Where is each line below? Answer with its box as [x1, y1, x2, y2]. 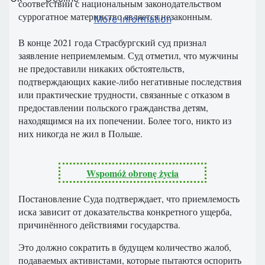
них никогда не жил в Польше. [18, 127, 143, 140]
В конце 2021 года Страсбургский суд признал [18, 36, 206, 49]
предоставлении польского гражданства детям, [18, 101, 208, 114]
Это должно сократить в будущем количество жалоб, [18, 241, 231, 254]
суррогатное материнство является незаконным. [18, 10, 212, 23]
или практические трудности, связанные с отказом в [18, 88, 230, 101]
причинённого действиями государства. [18, 218, 180, 231]
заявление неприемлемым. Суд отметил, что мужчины [18, 49, 238, 62]
